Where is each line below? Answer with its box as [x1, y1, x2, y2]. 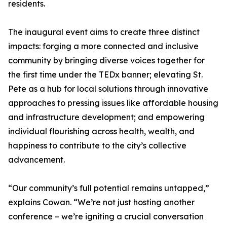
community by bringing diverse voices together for [8, 55, 205, 66]
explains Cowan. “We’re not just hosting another [8, 197, 195, 208]
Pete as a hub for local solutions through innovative [8, 84, 208, 94]
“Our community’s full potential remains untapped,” [8, 183, 209, 194]
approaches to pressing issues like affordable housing [8, 98, 218, 108]
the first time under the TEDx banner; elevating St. [8, 69, 203, 80]
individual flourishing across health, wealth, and [8, 126, 195, 137]
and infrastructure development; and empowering [8, 112, 205, 123]
